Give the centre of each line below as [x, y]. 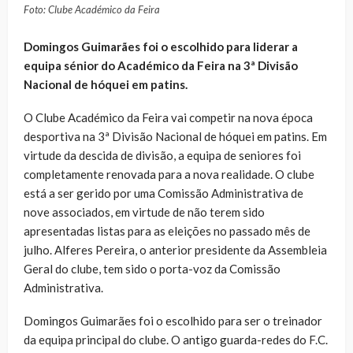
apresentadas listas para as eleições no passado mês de [167, 230]
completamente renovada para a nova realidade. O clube [169, 174]
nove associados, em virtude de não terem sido [144, 212]
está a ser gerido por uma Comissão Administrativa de [163, 193]
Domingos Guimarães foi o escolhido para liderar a [161, 46]
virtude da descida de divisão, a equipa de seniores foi [162, 155]
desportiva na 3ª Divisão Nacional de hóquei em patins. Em [175, 136]
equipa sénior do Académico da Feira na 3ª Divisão [161, 65]
